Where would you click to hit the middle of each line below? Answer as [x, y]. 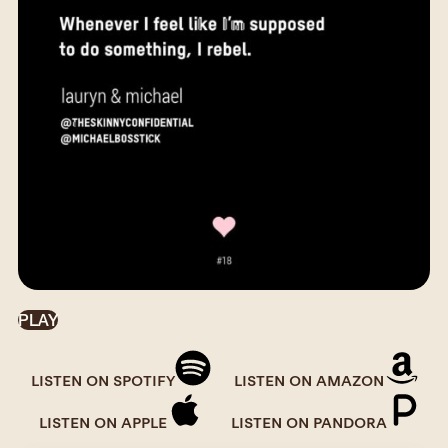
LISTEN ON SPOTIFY [103, 381]
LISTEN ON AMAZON [309, 381]
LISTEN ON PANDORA [309, 423]
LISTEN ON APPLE [103, 423]
